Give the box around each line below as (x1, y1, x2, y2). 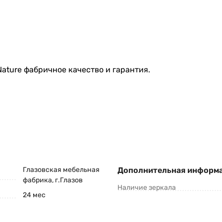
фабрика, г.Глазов (23, 176, 83, 185)
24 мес (23, 191, 46, 200)
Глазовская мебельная (23, 166, 100, 174)
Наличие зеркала (117, 183, 176, 192)
